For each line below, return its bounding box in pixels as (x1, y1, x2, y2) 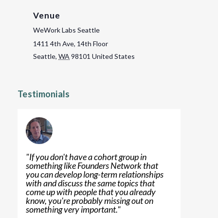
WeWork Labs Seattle (33, 26, 100, 35)
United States (92, 52, 135, 61)
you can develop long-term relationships (26, 169, 163, 180)
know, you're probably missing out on (26, 195, 153, 206)
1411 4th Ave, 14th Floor (33, 39, 109, 48)
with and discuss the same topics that (26, 178, 155, 189)
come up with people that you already (26, 186, 156, 198)
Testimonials (18, 88, 70, 99)
